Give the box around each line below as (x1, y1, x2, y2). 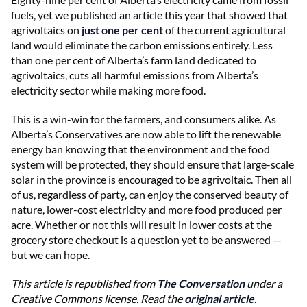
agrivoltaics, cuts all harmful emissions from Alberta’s (11, 68, 258, 82)
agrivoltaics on (11, 23, 82, 36)
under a (245, 276, 282, 290)
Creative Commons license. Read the (11, 291, 184, 305)
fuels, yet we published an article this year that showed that (11, 8, 288, 21)
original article (184, 291, 254, 305)
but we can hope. (11, 247, 90, 261)
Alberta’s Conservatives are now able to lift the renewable (11, 127, 281, 140)
